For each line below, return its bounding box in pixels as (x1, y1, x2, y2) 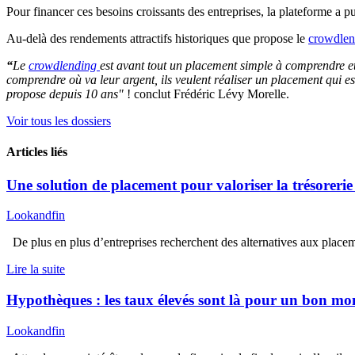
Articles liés (6, 145, 67, 159)
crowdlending (29, 59, 100, 73)
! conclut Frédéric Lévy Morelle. (127, 87, 289, 101)
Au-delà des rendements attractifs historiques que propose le (6, 32, 308, 46)
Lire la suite (6, 262, 65, 277)
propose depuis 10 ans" (6, 87, 127, 101)
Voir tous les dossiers (6, 114, 111, 128)
